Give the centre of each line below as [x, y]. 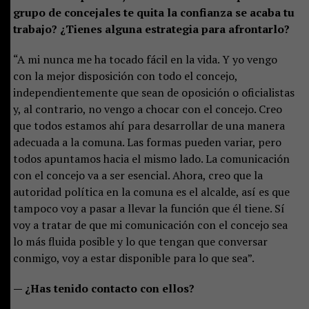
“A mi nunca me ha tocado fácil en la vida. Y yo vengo [145, 59]
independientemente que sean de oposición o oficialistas [153, 92]
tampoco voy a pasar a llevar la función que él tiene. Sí [149, 208]
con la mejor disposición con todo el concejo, [125, 76]
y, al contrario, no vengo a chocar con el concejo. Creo [147, 109]
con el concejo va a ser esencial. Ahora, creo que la [138, 175]
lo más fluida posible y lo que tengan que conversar [140, 241]
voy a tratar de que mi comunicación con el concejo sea [150, 225]
